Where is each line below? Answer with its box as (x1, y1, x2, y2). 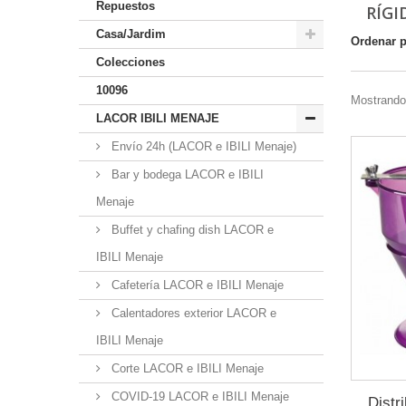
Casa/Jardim (96, 27, 166, 41)
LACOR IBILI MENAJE (96, 111, 219, 125)
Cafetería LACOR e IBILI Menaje (108, 278, 284, 292)
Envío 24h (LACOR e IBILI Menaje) (108, 140, 296, 153)
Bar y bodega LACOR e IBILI (108, 168, 264, 181)
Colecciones (96, 55, 165, 69)
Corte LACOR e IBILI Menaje (108, 362, 264, 375)
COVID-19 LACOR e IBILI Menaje (108, 390, 289, 403)
